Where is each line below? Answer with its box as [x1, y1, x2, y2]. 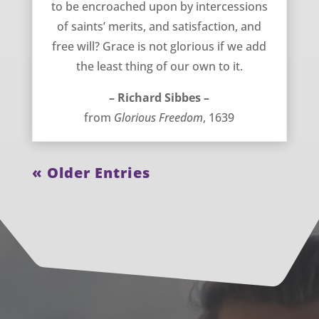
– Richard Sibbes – [109, 89, 210, 105]
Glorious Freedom [114, 109, 204, 125]
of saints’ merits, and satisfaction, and [57, 18, 262, 34]
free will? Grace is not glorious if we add [52, 38, 267, 54]
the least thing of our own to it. [75, 58, 243, 74]
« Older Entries [31, 162, 150, 182]
